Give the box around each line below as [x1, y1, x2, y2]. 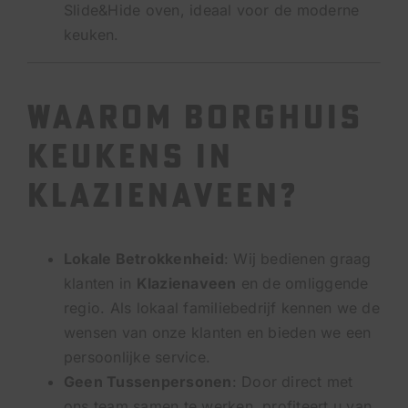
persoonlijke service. [64, 347, 211, 366]
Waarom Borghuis [27, 95, 363, 137]
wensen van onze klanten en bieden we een [64, 322, 372, 342]
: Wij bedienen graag [223, 249, 372, 268]
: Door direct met [231, 372, 353, 391]
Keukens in [27, 134, 234, 176]
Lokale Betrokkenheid [64, 249, 224, 268]
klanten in [64, 273, 137, 292]
